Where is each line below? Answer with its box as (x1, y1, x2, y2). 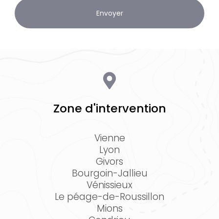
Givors (96, 154, 123, 168)
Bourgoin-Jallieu (71, 166, 148, 180)
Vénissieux (87, 178, 132, 192)
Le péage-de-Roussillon (55, 190, 164, 203)
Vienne (94, 131, 125, 145)
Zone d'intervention (53, 100, 166, 117)
